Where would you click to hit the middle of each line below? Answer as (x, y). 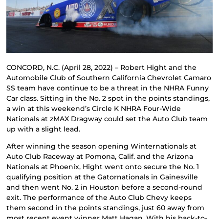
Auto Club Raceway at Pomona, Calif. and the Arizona (100, 157)
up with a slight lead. (44, 129)
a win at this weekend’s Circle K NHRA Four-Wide (94, 108)
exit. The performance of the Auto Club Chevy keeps (99, 198)
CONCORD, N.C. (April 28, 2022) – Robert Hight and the (102, 67)
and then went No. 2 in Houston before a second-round (105, 187)
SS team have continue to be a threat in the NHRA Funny (108, 88)
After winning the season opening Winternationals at (102, 146)
